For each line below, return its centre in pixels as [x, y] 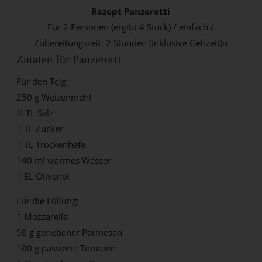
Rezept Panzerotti [131, 11]
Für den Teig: [43, 81]
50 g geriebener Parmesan [70, 232]
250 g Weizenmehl [54, 97]
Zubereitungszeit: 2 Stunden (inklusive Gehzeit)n [131, 42]
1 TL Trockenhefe [51, 144]
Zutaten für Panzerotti [69, 59]
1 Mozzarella [42, 216]
